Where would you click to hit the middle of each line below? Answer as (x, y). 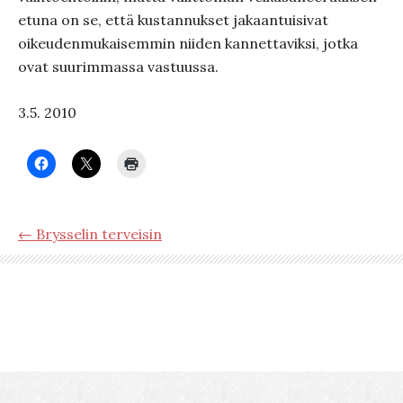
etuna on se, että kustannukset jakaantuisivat (173, 20)
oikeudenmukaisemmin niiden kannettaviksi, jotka (188, 43)
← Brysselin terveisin (90, 234)
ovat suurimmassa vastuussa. (118, 67)
